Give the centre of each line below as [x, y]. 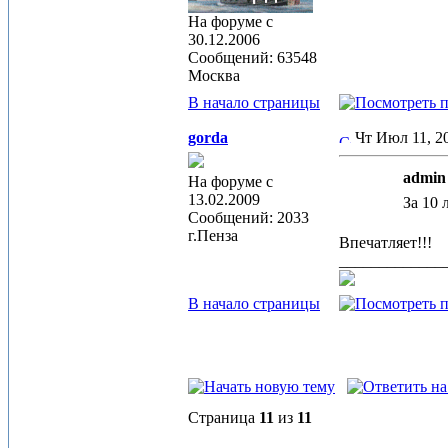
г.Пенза [213, 235]
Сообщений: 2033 [248, 217]
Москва [214, 75]
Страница [223, 417]
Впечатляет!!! [387, 242]
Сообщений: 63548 [252, 57]
